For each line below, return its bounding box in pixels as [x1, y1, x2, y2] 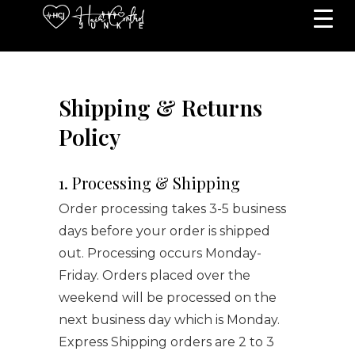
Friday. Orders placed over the [59, 268, 250, 283]
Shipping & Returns [59, 93, 262, 122]
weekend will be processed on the [59, 290, 277, 305]
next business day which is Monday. [59, 312, 280, 327]
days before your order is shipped [59, 223, 270, 239]
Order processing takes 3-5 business [59, 201, 286, 216]
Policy [59, 122, 120, 151]
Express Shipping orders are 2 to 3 [59, 334, 274, 349]
